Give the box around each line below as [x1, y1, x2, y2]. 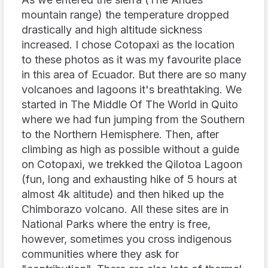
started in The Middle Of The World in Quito [22, 98, 238, 111]
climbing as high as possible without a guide [22, 142, 239, 156]
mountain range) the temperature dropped [22, 8, 229, 21]
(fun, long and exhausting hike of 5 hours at [22, 172, 237, 185]
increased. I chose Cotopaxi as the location [22, 38, 234, 51]
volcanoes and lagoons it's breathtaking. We [22, 83, 242, 96]
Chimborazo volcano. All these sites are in [22, 202, 229, 215]
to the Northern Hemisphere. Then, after [22, 127, 219, 141]
